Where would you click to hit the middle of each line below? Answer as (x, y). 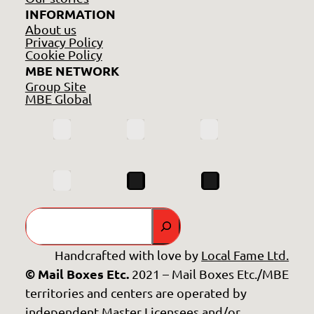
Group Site (55, 86)
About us (50, 29)
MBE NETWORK (72, 71)
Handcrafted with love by (128, 255)
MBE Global (58, 99)
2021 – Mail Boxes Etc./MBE (209, 274)
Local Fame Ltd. (245, 255)
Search (44, 217)
